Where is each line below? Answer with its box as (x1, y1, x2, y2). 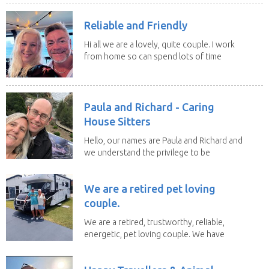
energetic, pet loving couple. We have (84, 229, 225, 239)
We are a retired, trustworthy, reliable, (84, 217, 225, 227)
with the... (84, 63, 120, 73)
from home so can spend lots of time (84, 51, 222, 61)
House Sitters (84, 115, 151, 127)
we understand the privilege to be (84, 147, 210, 157)
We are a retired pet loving (84, 182, 216, 195)
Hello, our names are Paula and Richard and (84, 135, 243, 145)
